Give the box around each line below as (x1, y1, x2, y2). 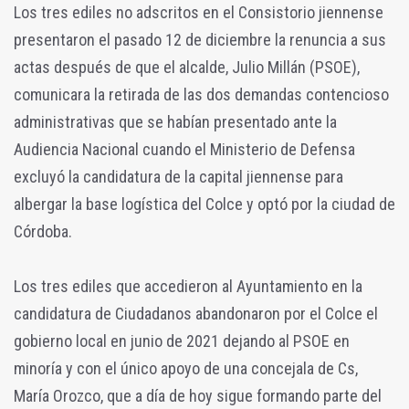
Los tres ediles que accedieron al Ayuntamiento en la (14, 277, 362, 297)
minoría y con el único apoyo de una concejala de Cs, (14, 359, 358, 379)
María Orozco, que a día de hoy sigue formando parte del (14, 386, 382, 406)
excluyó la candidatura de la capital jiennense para (14, 167, 343, 187)
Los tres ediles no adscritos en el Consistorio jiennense (14, 3, 383, 23)
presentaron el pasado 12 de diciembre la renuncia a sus (14, 30, 386, 50)
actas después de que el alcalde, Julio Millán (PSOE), (14, 58, 360, 78)
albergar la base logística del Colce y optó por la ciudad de (14, 194, 395, 215)
